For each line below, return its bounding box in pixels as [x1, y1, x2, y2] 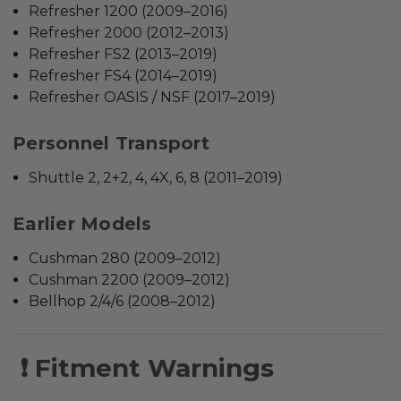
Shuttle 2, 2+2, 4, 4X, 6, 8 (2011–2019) [29, 169, 284, 187]
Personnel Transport [13, 132, 209, 155]
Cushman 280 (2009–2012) [29, 250, 222, 268]
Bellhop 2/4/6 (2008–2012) [29, 293, 217, 311]
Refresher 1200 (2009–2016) [29, 3, 229, 21]
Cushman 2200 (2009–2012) [29, 271, 231, 289]
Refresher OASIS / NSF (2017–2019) [29, 89, 277, 107]
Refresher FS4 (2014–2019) [29, 67, 218, 85]
